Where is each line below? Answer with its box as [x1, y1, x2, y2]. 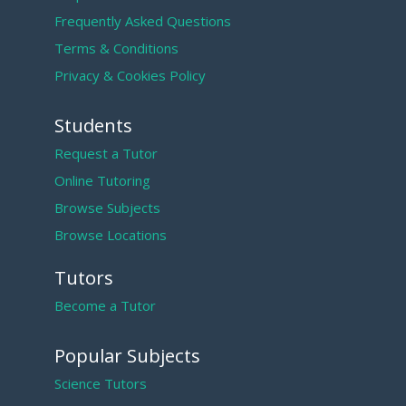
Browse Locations [54, 226, 167, 244]
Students [54, 112, 132, 138]
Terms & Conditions [54, 39, 179, 57]
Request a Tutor [54, 144, 158, 162]
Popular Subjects [54, 343, 200, 368]
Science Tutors [54, 374, 147, 392]
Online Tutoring [54, 171, 150, 189]
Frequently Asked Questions [54, 12, 231, 30]
